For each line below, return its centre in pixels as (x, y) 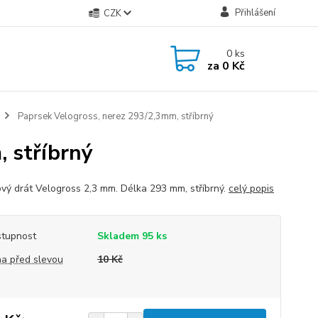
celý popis (251, 188)
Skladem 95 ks (132, 236)
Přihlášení (255, 13)
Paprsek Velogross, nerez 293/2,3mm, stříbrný (114, 116)
